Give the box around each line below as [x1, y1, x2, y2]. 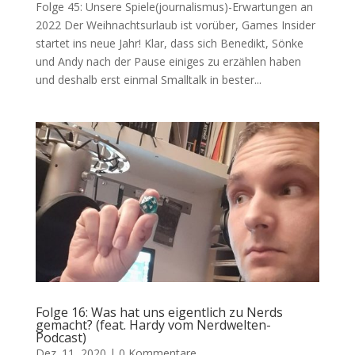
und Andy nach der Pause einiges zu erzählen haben [35, 54, 301, 70]
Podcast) [35, 328, 86, 346]
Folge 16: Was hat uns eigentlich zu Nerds [35, 303, 283, 321]
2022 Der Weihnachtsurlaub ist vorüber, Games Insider [35, 17, 315, 33]
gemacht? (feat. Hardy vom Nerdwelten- [35, 315, 271, 334]
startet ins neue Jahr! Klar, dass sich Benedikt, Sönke [35, 36, 303, 52]
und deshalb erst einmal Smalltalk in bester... [35, 72, 261, 88]
